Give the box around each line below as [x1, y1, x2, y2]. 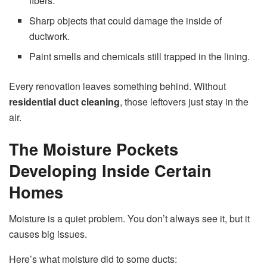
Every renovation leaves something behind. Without [9, 79, 226, 93]
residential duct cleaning [9, 94, 120, 108]
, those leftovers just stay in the [120, 94, 249, 108]
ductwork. [29, 29, 70, 43]
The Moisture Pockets [9, 137, 178, 161]
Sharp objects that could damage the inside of [29, 13, 222, 27]
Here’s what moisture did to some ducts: [9, 252, 177, 266]
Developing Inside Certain [9, 159, 212, 182]
